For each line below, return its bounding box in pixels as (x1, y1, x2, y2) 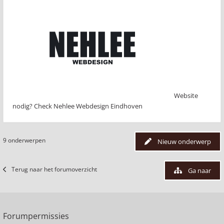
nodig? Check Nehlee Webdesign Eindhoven (12, 101, 142, 110)
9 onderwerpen (3, 136, 45, 144)
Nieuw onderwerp (157, 137, 211, 146)
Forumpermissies (3, 210, 69, 221)
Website (174, 91, 198, 100)
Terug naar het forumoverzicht (11, 165, 97, 173)
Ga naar (188, 166, 211, 175)
